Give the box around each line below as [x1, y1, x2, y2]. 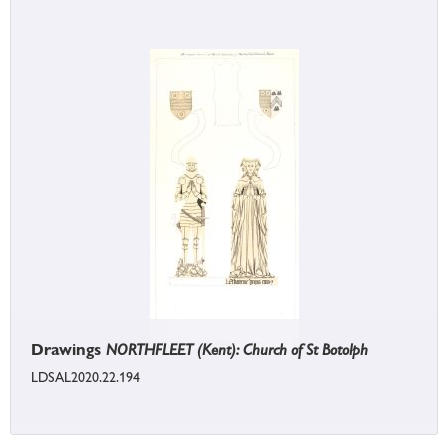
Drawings [31, 340, 106, 360]
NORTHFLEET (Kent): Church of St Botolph [106, 340, 368, 360]
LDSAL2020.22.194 [31, 369, 140, 386]
